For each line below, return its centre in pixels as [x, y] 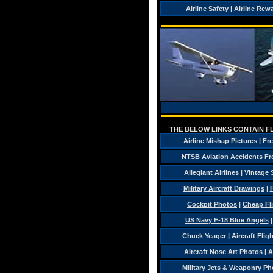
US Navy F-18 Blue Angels [227, 220]
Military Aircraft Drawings [224, 188]
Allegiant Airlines [211, 172]
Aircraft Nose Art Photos [223, 252]
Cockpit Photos [212, 204]
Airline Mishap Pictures [220, 141]
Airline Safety [207, 9]
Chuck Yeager [204, 236]
